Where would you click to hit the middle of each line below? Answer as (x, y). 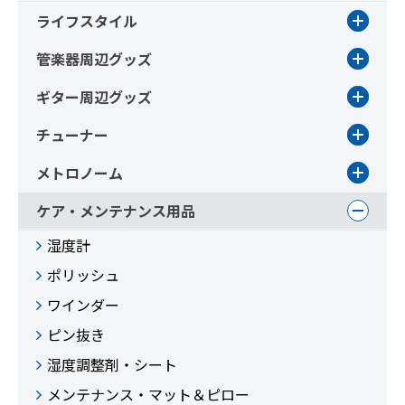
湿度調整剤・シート (112, 364)
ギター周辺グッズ (94, 97)
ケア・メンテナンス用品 (116, 211)
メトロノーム (80, 173)
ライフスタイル (87, 21)
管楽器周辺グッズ (94, 59)
